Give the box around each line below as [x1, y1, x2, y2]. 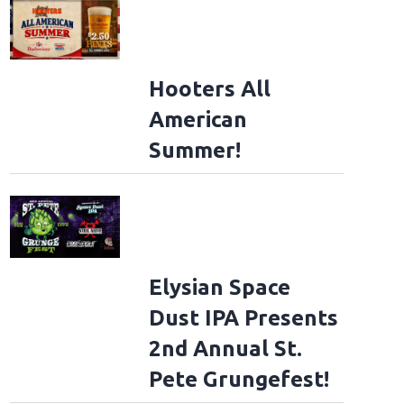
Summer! [148, 138, 241, 163]
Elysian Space [148, 274, 290, 299]
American [148, 107, 247, 133]
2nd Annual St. [148, 335, 302, 361]
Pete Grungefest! [148, 366, 329, 391]
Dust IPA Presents [148, 305, 338, 330]
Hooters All [148, 77, 271, 102]
